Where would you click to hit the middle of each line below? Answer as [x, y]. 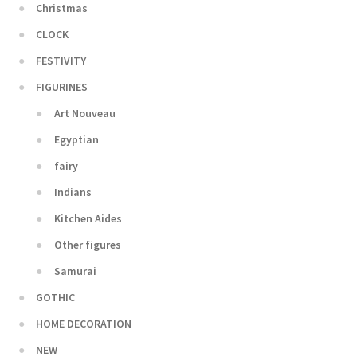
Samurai [75, 271]
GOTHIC [56, 297]
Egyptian [76, 139]
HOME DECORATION [84, 323]
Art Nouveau [84, 113]
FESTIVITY [61, 60]
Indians [73, 192]
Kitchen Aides [88, 218]
